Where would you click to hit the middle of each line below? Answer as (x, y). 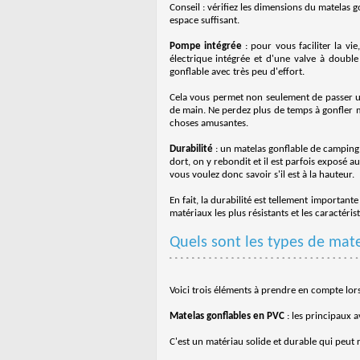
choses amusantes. (209, 123)
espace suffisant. (204, 20)
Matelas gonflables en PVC (227, 316)
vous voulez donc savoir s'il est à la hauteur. (262, 175)
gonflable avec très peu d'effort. (237, 72)
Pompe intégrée (205, 46)
